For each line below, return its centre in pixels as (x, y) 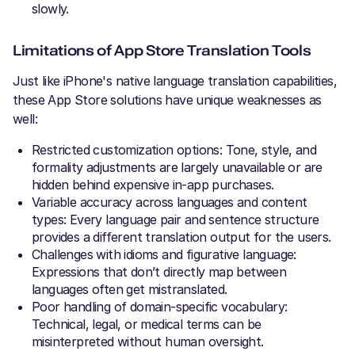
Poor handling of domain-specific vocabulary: (160, 307)
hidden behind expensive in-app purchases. (153, 185)
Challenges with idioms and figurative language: (164, 255)
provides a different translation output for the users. (181, 237)
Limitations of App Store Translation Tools (162, 51)
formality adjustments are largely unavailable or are (177, 168)
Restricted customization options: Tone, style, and (174, 150)
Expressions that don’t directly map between (159, 272)
